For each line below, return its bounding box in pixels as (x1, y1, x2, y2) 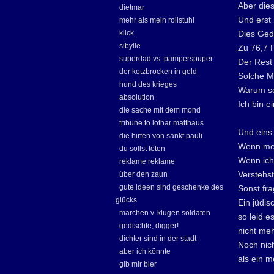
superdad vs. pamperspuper (119, 54, 213, 63)
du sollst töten (119, 144, 165, 153)
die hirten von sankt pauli (119, 131, 202, 140)
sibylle (119, 42, 141, 50)
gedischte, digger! (119, 221, 179, 230)
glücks (116, 196, 137, 204)
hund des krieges (119, 80, 177, 89)
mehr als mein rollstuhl (119, 16, 194, 24)
